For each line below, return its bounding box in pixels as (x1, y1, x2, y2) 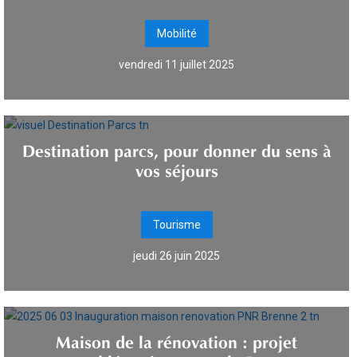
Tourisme (152, 218, 201, 231)
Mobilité (156, 27, 197, 40)
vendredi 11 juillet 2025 (119, 58, 234, 71)
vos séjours (135, 163, 218, 173)
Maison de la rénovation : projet (56, 335, 297, 344)
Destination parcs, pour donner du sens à (22, 143, 331, 153)
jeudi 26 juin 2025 (133, 249, 220, 262)
